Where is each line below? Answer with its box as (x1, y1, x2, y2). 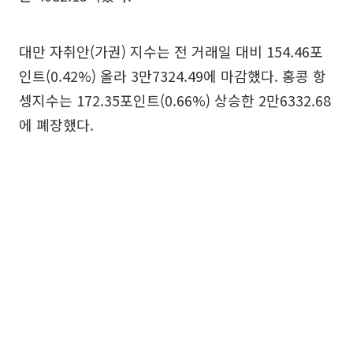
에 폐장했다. (19, 114, 94, 136)
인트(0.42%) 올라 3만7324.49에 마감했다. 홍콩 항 (19, 65, 326, 87)
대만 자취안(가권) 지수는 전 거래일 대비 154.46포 (19, 41, 323, 62)
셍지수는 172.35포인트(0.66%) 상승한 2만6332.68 (19, 90, 331, 111)
